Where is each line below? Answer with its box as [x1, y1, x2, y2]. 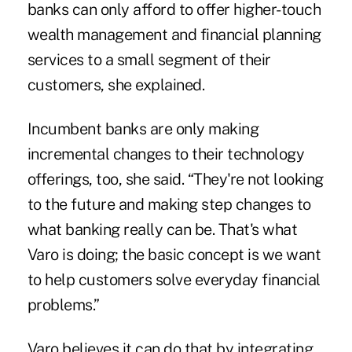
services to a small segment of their [27, 50, 271, 70]
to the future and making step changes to [27, 195, 311, 214]
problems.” [27, 295, 100, 315]
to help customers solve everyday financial [27, 270, 321, 290]
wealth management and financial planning [27, 25, 321, 45]
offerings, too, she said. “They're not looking [27, 170, 324, 189]
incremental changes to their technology [27, 145, 305, 164]
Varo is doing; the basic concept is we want [27, 245, 321, 265]
